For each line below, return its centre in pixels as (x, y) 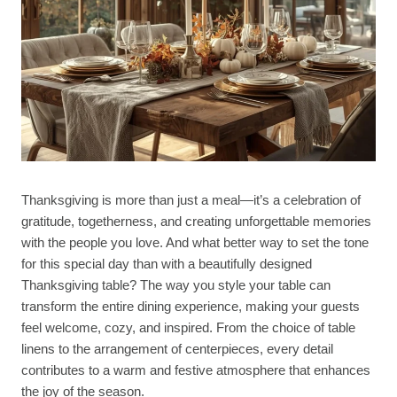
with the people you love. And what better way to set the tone (195, 242)
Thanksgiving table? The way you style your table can (176, 284)
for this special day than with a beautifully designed (167, 263)
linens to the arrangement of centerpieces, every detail (177, 348)
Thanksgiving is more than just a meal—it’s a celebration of (191, 199)
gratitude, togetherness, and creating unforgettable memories (196, 221)
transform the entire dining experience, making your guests (191, 306)
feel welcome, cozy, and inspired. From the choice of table (188, 327)
